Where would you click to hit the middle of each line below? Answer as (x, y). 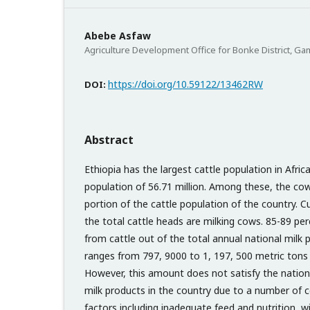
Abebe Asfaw (118, 35)
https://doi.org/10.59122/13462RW (185, 84)
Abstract (109, 139)
